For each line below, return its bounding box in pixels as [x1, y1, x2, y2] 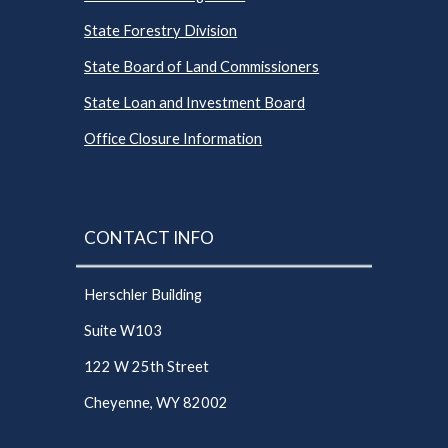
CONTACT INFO [84, 227, 215, 249]
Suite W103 [84, 321, 163, 339]
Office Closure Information [84, 130, 263, 148]
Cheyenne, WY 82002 [84, 393, 229, 411]
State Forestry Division [84, 22, 238, 40]
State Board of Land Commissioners [84, 58, 320, 76]
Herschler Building [84, 285, 203, 303]
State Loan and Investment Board [84, 94, 306, 112]
